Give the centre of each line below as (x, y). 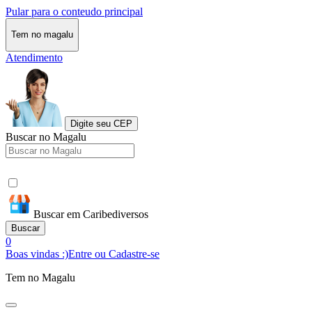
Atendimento (34, 57)
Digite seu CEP (101, 123)
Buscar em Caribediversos (91, 214)
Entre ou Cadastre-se (114, 253)
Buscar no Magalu (46, 136)
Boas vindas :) (37, 253)
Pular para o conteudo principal (74, 11)
